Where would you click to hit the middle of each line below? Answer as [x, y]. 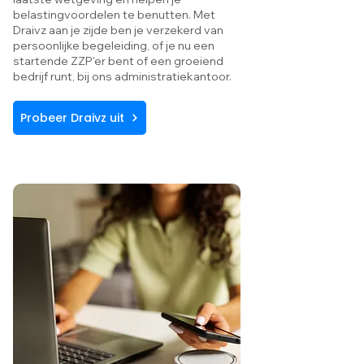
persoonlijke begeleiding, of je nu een [114, 45]
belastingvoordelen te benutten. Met [114, 15]
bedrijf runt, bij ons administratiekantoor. [122, 76]
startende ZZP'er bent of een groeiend [118, 61]
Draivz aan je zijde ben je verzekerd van [118, 30]
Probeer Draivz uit [72, 117]
